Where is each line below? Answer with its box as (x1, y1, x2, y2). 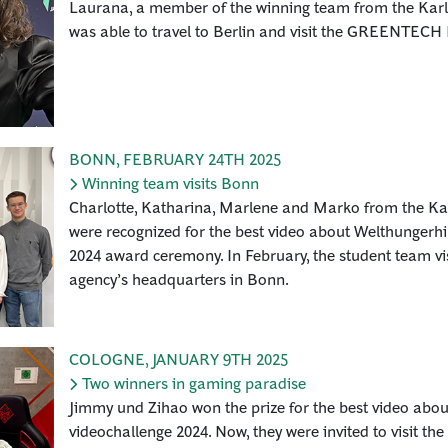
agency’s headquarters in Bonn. (69, 268, 292, 289)
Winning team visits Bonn (82, 172, 259, 193)
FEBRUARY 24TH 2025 (123, 148, 281, 169)
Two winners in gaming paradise (82, 372, 306, 393)
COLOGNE (69, 348, 145, 369)
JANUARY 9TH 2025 (152, 348, 288, 369)
